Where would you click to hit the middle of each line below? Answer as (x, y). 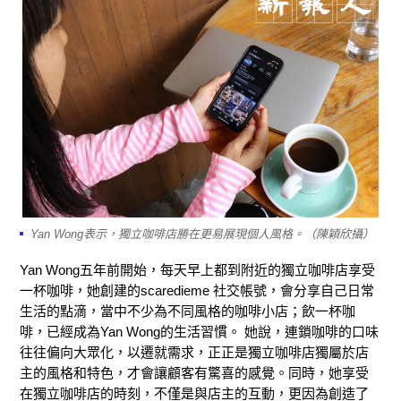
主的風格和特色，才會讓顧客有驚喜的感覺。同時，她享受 (194, 373)
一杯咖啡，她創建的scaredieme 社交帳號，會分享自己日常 (197, 291)
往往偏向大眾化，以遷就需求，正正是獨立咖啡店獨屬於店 (194, 353)
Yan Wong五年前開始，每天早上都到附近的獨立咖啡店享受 (197, 270)
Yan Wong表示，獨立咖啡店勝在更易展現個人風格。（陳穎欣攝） (202, 235)
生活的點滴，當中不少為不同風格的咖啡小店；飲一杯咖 (188, 311)
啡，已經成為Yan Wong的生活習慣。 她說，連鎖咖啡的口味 (199, 332)
